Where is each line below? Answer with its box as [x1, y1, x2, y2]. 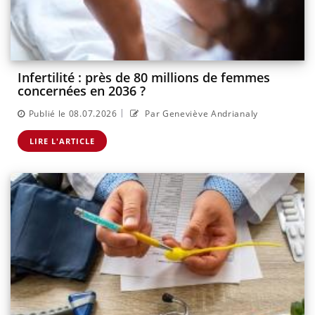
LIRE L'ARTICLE [30, 135, 95, 146]
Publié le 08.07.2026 [28, 107, 117, 120]
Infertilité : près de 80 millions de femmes [18, 69, 270, 86]
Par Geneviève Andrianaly [142, 107, 258, 120]
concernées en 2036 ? [18, 82, 146, 100]
